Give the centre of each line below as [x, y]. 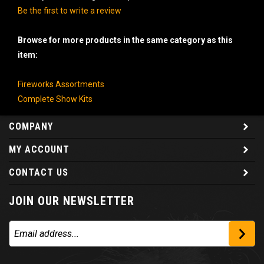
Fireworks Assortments [61, 80]
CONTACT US [39, 169]
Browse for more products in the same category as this [125, 36]
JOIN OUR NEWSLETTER [72, 197]
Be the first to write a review [70, 7]
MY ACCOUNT [39, 146]
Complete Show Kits [55, 95]
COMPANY [31, 123]
